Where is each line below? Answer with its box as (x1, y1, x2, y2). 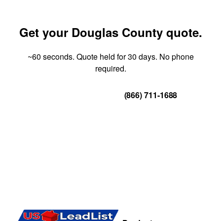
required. (95, 62, 126, 74)
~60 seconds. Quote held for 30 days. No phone (27, 50, 194, 62)
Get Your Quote (43, 89, 101, 101)
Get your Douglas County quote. (19, 23, 202, 40)
